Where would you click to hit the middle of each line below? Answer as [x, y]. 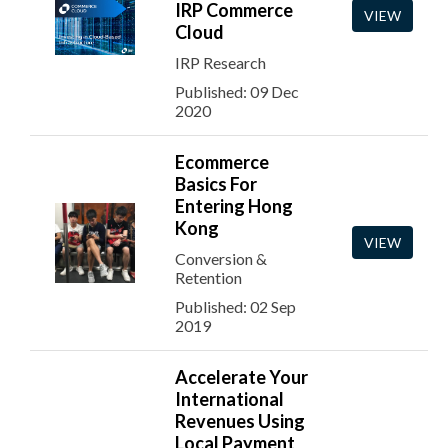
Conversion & [221, 258]
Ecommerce [222, 162]
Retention [208, 277]
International [229, 399]
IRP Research [220, 62]
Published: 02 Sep [235, 306]
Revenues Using [240, 421]
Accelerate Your [241, 377]
